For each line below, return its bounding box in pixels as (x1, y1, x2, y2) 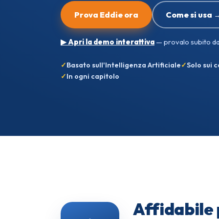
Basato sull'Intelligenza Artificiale (66, 60, 181, 69)
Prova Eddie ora (74, 9, 138, 20)
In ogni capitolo (66, 71, 119, 81)
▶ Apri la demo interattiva (61, 37, 154, 46)
